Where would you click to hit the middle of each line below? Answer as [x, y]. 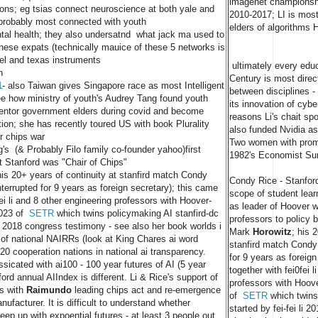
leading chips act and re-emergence [146, 290]
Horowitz [272, 231]
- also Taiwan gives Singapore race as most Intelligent [113, 86]
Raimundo [49, 290]
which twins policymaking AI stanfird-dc [136, 214]
